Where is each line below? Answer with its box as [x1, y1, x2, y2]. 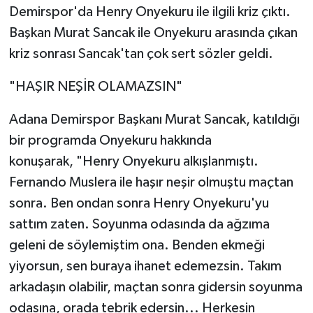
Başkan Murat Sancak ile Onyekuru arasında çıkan [8, 25, 298, 40]
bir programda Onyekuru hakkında [8, 133, 212, 147]
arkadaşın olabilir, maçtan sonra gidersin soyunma [8, 279, 303, 294]
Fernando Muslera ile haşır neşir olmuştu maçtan [8, 175, 293, 189]
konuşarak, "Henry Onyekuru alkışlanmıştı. [8, 154, 259, 168]
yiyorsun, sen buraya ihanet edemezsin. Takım [8, 259, 282, 273]
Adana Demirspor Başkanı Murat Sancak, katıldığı [8, 112, 300, 126]
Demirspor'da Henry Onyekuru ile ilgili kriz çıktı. [8, 4, 291, 19]
